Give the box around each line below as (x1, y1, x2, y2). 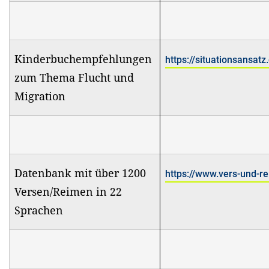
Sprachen (14, 202, 66, 217)
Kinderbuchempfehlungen (14, 51, 152, 66)
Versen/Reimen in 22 (14, 184, 122, 199)
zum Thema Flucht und (14, 70, 134, 85)
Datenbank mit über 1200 (14, 165, 146, 180)
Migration (14, 88, 65, 103)
